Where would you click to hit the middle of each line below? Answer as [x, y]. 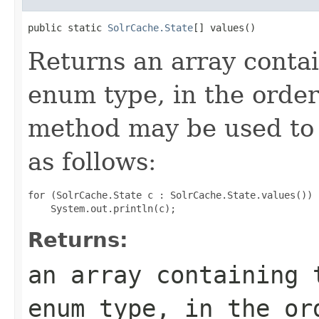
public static [68, 27]
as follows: [92, 161]
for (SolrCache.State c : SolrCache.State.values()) [170, 195]
